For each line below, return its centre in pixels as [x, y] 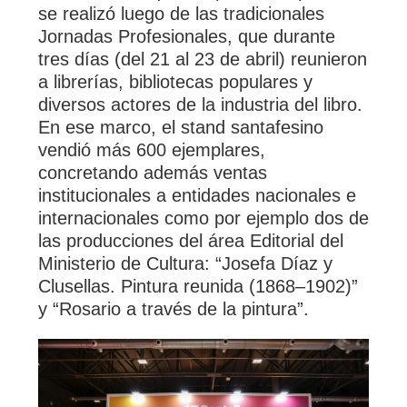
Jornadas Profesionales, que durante [187, 37]
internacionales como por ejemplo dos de [203, 218]
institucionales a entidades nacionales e [197, 196]
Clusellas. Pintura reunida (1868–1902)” [198, 287]
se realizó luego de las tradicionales [181, 14]
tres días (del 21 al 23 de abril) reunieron [203, 60]
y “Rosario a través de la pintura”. [174, 309]
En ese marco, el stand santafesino [181, 128]
